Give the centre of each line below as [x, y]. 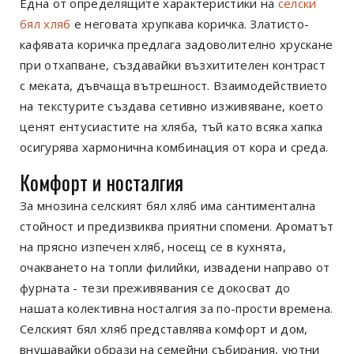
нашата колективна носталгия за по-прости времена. [177, 309]
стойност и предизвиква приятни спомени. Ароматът [177, 226]
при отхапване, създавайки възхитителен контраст [173, 65]
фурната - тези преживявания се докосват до [155, 288]
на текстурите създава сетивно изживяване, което [172, 106]
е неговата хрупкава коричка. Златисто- [190, 24]
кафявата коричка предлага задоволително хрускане [177, 45]
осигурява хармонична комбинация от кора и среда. [174, 147]
